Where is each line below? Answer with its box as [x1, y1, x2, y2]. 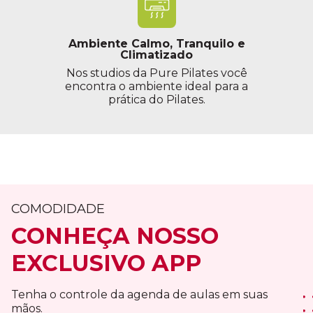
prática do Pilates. [108, 93, 205, 107]
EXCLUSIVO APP [11, 249, 201, 277]
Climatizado [120, 48, 193, 62]
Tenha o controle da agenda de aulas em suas [11, 288, 268, 302]
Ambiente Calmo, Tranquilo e [68, 37, 245, 51]
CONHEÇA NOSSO [11, 222, 219, 250]
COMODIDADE [11, 201, 105, 217]
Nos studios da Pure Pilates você [66, 66, 247, 80]
